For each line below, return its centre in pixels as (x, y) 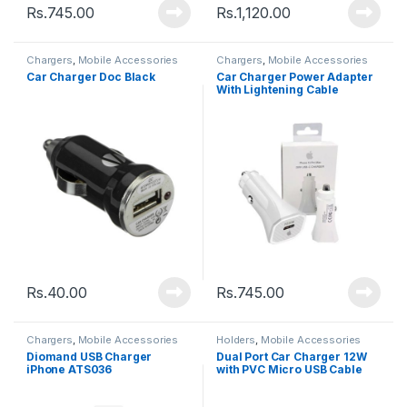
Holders (236, 340)
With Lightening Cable (278, 89)
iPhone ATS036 (69, 370)
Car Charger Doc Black (91, 76)
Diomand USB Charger (89, 357)
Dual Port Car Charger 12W (292, 357)
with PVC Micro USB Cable (289, 370)
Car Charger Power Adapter (295, 76)
